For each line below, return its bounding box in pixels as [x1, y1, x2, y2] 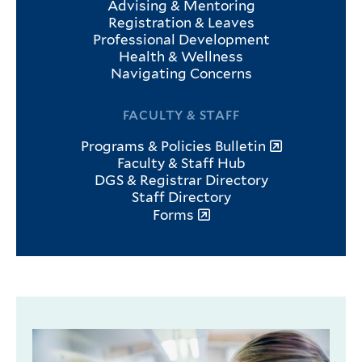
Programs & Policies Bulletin [80, 138, 266, 155]
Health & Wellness [119, 48, 243, 65]
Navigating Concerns [110, 65, 252, 82]
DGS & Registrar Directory [94, 172, 268, 189]
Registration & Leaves [107, 15, 255, 32]
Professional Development [92, 32, 270, 48]
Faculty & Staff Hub [117, 155, 245, 172]
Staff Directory [131, 189, 231, 206]
